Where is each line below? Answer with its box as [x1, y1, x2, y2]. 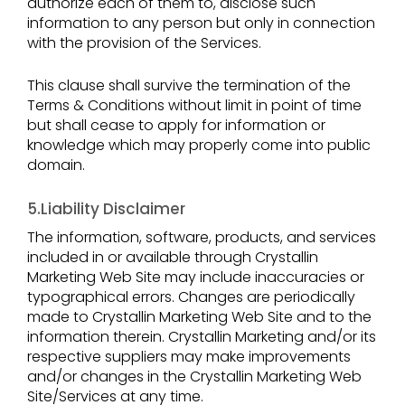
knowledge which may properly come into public [27, 135, 371, 156]
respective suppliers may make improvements [27, 345, 351, 367]
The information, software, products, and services [27, 226, 376, 248]
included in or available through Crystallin [27, 246, 318, 268]
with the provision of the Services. [27, 33, 261, 54]
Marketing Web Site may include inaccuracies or [27, 266, 364, 287]
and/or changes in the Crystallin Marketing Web [27, 365, 362, 387]
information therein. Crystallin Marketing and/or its [27, 325, 376, 347]
